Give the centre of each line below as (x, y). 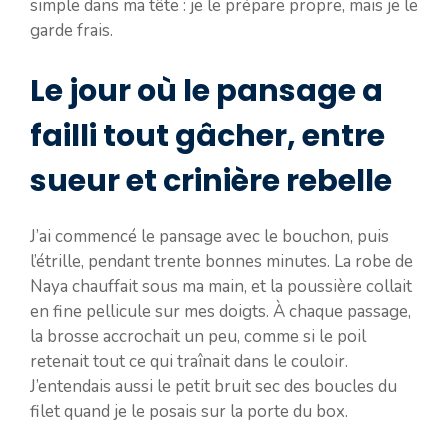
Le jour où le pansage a (206, 90)
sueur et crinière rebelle (211, 180)
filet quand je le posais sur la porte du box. (189, 411)
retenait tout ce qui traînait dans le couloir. (189, 361)
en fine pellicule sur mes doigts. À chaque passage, (220, 311)
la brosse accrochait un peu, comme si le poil (198, 336)
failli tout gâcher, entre (207, 135)
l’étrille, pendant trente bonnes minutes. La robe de (221, 261)
